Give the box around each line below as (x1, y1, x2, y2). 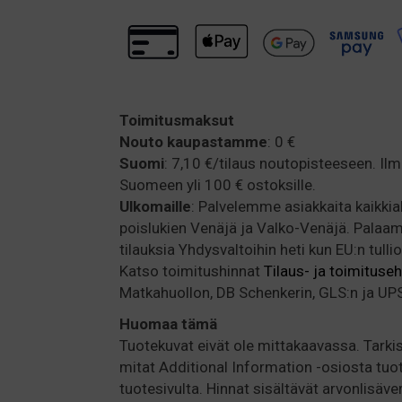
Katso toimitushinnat (119, 261, 264, 280)
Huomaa (119, 314, 178, 333)
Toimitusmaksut (119, 110, 234, 129)
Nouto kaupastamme (119, 132, 267, 151)
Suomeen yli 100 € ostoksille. (119, 175, 316, 194)
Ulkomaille (119, 197, 191, 215)
